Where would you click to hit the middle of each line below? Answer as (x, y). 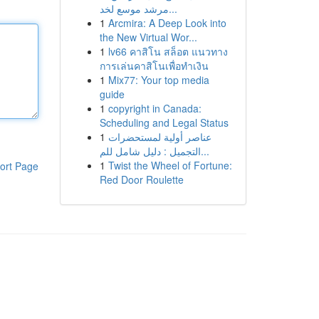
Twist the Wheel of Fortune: (170, 165)
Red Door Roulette (141, 179)
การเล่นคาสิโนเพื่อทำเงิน (154, 66)
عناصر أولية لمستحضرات (159, 137)
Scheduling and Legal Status (164, 122)
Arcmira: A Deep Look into (167, 23)
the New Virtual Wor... (148, 37)
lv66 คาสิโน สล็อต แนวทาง (168, 51)
